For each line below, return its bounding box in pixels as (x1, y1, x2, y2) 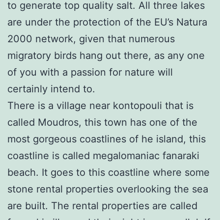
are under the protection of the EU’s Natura (7, 16, 207, 28)
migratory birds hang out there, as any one (7, 49, 205, 61)
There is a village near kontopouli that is (7, 99, 193, 111)
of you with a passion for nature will (7, 66, 173, 78)
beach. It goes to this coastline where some (7, 166, 210, 178)
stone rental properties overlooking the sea (7, 183, 208, 195)
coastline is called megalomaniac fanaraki (7, 149, 199, 162)
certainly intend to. (7, 82, 95, 95)
